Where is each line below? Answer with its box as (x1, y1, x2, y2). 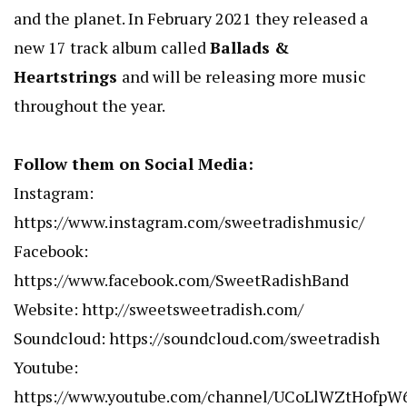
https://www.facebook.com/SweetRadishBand (14, 269, 349, 292)
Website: (14, 298, 82, 321)
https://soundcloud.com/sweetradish (109, 327, 380, 350)
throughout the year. (14, 94, 165, 117)
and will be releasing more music (122, 65, 366, 88)
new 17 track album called (14, 36, 210, 59)
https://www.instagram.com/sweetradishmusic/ (14, 211, 364, 233)
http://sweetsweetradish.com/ (82, 298, 303, 321)
